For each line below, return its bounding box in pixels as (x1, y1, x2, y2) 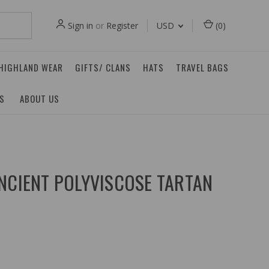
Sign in (68, 20, 93, 31)
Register (106, 20, 138, 31)
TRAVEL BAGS (176, 61, 229, 74)
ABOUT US (20, 92, 59, 105)
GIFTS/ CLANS (75, 61, 131, 74)
